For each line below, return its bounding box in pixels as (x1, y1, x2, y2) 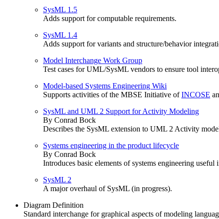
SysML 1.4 (43, 31, 77, 39)
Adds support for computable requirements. (43, 14, 176, 22)
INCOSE (181, 90, 210, 99)
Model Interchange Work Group (43, 56, 142, 65)
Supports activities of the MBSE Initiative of (43, 90, 181, 99)
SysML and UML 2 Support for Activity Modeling (43, 107, 199, 115)
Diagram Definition (23, 201, 84, 209)
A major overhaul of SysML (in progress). (43, 184, 172, 193)
